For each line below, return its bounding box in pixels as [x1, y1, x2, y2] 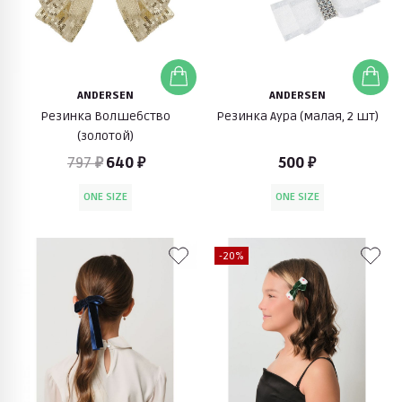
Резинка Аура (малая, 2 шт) [215, 108, 379, 124]
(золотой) [76, 127, 134, 144]
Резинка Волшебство [39, 108, 170, 124]
